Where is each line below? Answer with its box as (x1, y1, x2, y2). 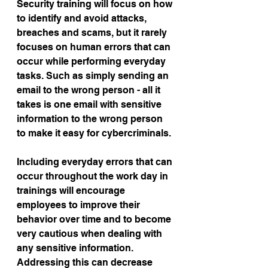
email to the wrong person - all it (17, 84, 163, 96)
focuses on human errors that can (17, 41, 173, 53)
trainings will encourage (17, 185, 127, 196)
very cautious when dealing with (17, 228, 165, 239)
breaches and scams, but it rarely (17, 27, 169, 38)
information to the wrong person (17, 113, 165, 124)
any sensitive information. (17, 242, 136, 254)
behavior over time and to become (17, 214, 173, 225)
